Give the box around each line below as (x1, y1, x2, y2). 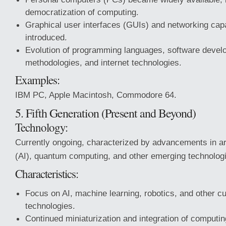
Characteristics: (15, 166, 78, 181)
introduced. (25, 32, 67, 42)
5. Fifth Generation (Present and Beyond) (15, 105, 196, 121)
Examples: (15, 72, 60, 87)
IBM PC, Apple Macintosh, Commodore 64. (15, 90, 177, 100)
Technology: (15, 120, 68, 135)
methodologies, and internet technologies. (25, 58, 182, 68)
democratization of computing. (25, 7, 139, 17)
